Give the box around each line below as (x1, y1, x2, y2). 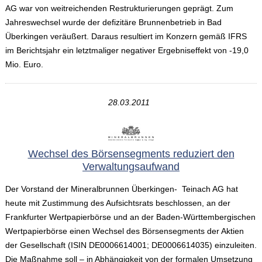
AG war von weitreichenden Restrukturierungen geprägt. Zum (5, 4, 233, 13)
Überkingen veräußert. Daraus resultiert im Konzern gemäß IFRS (5, 32, 247, 42)
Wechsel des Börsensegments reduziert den (27, 148, 235, 160)
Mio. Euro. (5, 60, 43, 70)
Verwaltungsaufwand (82, 161, 180, 173)
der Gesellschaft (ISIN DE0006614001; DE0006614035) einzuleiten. (5, 240, 257, 250)
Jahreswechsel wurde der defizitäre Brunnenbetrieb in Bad (5, 18, 222, 27)
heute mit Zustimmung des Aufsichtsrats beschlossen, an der (5, 198, 230, 208)
